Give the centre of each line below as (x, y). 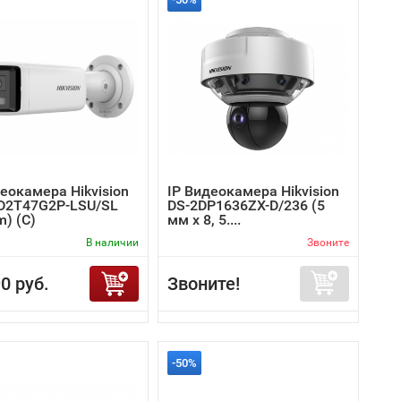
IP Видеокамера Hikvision (253, 191)
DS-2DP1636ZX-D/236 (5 (246, 205)
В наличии (112, 243)
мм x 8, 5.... (204, 220)
